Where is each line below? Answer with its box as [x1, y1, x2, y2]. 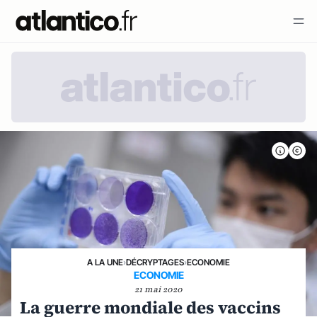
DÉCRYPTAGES [126, 257, 184, 267]
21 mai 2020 [134, 284, 183, 295]
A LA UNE [87, 257, 123, 267]
